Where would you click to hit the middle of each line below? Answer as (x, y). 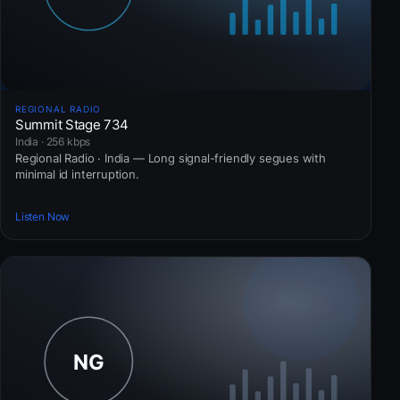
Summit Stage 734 (72, 125)
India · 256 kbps (53, 142)
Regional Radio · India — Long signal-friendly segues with (171, 158)
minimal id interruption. (77, 175)
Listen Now (43, 216)
